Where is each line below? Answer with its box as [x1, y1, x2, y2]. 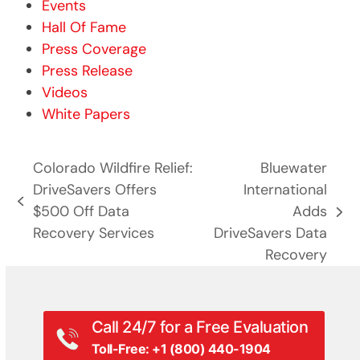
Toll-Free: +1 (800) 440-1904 [91, 341, 271, 358]
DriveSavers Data [214, 223, 328, 243]
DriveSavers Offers [32, 180, 157, 200]
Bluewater [260, 158, 328, 178]
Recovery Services [32, 223, 154, 243]
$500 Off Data [32, 202, 129, 222]
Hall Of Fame [42, 18, 127, 38]
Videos [42, 83, 88, 103]
